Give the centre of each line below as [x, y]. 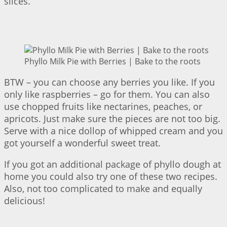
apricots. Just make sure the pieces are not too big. [112, 118]
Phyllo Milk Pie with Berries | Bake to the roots [112, 61]
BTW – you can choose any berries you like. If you [109, 82]
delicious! [25, 200]
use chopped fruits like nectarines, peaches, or [103, 106]
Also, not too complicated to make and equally [103, 188]
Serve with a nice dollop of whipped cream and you [113, 130]
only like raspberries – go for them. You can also [107, 94]
